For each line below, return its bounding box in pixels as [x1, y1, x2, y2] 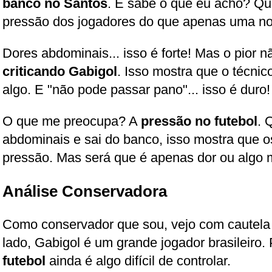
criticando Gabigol [2, 63, 117, 79]
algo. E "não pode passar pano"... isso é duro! [2, 81, 270, 97]
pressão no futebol [141, 113, 257, 129]
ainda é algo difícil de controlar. [46, 253, 231, 268]
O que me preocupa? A [2, 113, 141, 129]
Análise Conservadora [2, 182, 167, 200]
